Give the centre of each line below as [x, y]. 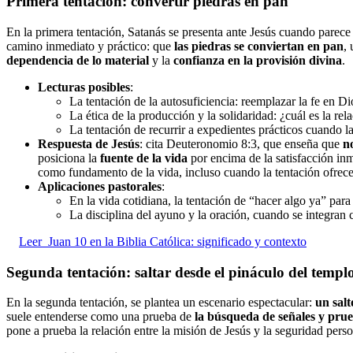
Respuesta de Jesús [89, 143]
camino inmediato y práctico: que [90, 46]
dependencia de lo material [78, 60]
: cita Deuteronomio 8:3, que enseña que [241, 143]
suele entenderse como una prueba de [100, 317]
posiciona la [69, 158]
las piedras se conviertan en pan [259, 46]
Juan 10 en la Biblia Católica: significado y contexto [177, 241]
